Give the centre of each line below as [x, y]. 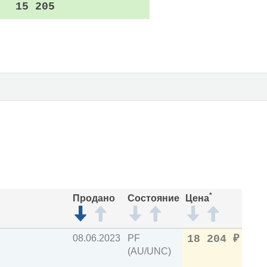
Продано [94, 198]
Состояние [153, 198]
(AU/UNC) [149, 251]
